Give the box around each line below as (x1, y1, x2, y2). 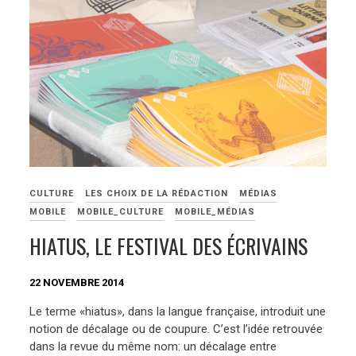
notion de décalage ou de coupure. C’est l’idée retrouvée (29, 321, 323, 336)
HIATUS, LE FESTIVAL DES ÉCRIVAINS (29, 230, 308, 261)
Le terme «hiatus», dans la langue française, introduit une (29, 304, 327, 319)
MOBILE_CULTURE (77, 206, 164, 217)
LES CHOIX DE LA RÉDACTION (85, 188, 229, 199)
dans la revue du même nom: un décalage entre (29, 339, 277, 354)
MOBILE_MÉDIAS (175, 206, 256, 217)
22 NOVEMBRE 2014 (29, 277, 125, 289)
